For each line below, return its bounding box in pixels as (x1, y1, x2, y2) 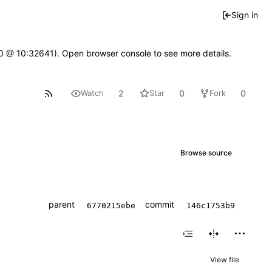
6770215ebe (87, 200, 135, 210)
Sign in (231, 10, 258, 20)
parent (49, 199, 75, 209)
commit (145, 199, 174, 209)
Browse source (180, 148, 232, 157)
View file (209, 255, 239, 265)
